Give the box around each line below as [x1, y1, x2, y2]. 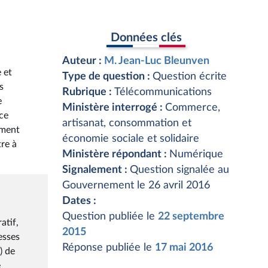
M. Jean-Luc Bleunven [104, 56, 209, 66]
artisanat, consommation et [62, 118, 191, 129]
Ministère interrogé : [62, 102, 165, 113]
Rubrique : [62, 87, 114, 98]
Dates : [62, 196, 96, 206]
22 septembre [158, 211, 224, 222]
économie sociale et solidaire [62, 133, 199, 144]
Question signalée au [130, 165, 229, 175]
